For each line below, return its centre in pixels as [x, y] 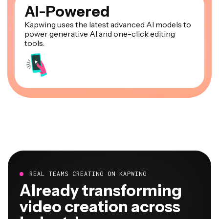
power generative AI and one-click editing [100, 34]
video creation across [100, 207]
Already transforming [101, 191]
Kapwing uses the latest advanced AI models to [108, 25]
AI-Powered [67, 12]
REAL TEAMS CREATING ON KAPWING [88, 174]
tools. [34, 43]
